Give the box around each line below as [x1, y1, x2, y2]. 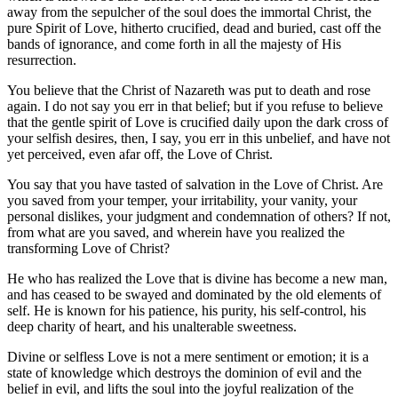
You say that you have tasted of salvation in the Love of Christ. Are [7, 176, 383, 192]
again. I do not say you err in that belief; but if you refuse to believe [7, 98, 383, 114]
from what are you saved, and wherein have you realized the [7, 224, 345, 240]
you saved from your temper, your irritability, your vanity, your [7, 192, 357, 208]
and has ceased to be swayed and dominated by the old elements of [7, 286, 381, 302]
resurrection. [7, 52, 76, 68]
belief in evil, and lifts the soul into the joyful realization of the [7, 380, 354, 396]
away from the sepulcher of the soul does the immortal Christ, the [7, 4, 371, 20]
